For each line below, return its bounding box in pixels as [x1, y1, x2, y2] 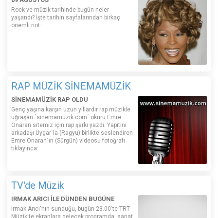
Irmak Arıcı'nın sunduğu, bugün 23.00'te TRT [11, 205, 130, 213]
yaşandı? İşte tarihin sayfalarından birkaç [11, 14, 120, 21]
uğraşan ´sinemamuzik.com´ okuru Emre [11, 113, 121, 121]
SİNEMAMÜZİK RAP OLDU [11, 95, 88, 103]
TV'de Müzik [11, 180, 64, 192]
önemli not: [11, 22, 41, 29]
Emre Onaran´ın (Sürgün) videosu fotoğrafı [11, 137, 125, 144]
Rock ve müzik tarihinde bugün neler [11, 6, 109, 14]
